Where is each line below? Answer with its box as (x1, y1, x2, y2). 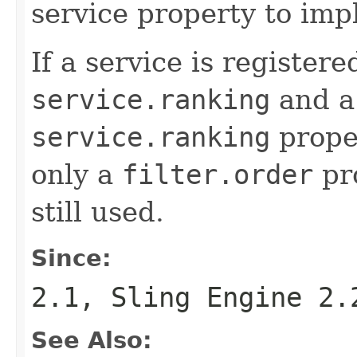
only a (31, 158, 122, 190)
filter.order (122, 158, 313, 190)
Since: (31, 244, 112, 272)
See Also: (31, 326, 152, 354)
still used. (31, 195, 164, 228)
